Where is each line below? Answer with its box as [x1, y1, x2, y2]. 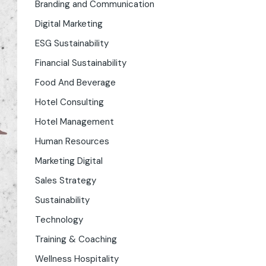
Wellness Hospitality [34, 253, 119, 265]
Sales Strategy [34, 175, 96, 186]
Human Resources [34, 135, 109, 147]
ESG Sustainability [34, 37, 109, 49]
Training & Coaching [34, 233, 117, 245]
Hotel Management [34, 116, 114, 128]
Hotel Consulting [34, 96, 104, 108]
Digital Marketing [34, 18, 103, 30]
